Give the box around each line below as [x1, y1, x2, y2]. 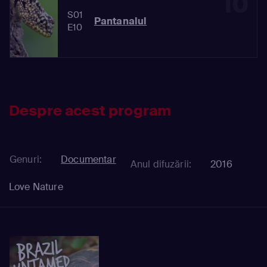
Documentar [61, 153, 116, 166]
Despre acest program [9, 101, 172, 120]
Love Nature [9, 180, 63, 193]
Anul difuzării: [130, 157, 192, 170]
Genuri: [10, 153, 42, 166]
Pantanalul [94, 14, 147, 27]
